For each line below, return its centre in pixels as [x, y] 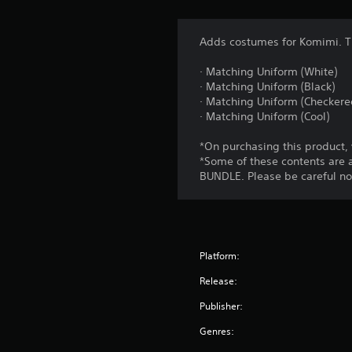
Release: [219, 281]
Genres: [217, 332]
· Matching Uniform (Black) [268, 87]
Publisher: [222, 306]
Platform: [220, 256]
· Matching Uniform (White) [269, 72]
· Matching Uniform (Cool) [265, 117]
